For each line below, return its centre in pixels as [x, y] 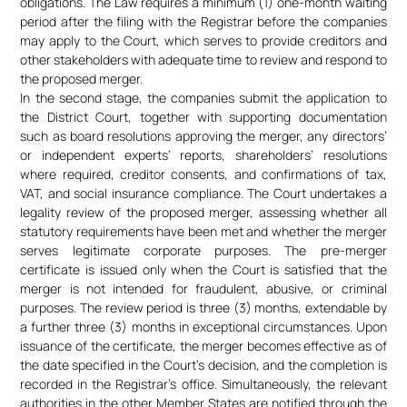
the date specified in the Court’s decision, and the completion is [203, 365]
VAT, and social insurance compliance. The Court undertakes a [203, 194]
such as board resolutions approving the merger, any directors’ [203, 136]
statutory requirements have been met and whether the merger [203, 232]
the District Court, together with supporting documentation [203, 117]
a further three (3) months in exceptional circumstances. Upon [203, 327]
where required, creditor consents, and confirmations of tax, [203, 174]
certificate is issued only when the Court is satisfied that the [203, 270]
